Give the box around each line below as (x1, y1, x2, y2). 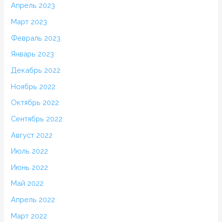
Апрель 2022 (11, 195, 55, 204)
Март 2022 (11, 211, 48, 220)
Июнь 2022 (11, 163, 49, 171)
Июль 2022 (11, 147, 49, 156)
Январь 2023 (11, 50, 55, 58)
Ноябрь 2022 (11, 82, 56, 91)
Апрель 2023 (11, 1, 55, 10)
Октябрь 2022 (11, 98, 59, 107)
